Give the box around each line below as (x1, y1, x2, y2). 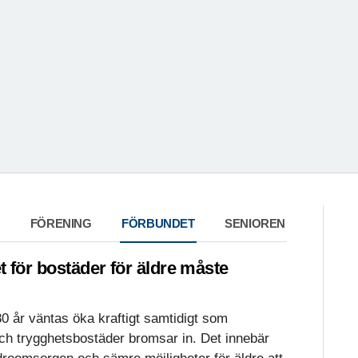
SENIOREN (225, 217, 285, 231)
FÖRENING (30, 217, 92, 231)
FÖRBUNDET (121, 217, 195, 231)
